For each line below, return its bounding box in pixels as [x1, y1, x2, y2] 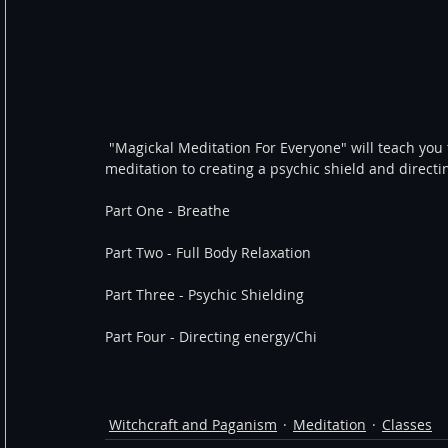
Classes [382, 415, 432, 435]
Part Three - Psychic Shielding [105, 285, 304, 305]
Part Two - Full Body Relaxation [105, 243, 311, 263]
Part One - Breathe [105, 201, 230, 221]
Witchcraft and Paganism [109, 415, 277, 435]
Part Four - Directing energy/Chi [105, 327, 317, 347]
